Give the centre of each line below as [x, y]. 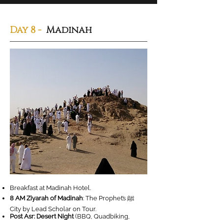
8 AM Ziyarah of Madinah [46, 198]
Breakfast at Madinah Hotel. [50, 188]
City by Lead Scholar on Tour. [53, 209]
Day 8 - [27, 30]
